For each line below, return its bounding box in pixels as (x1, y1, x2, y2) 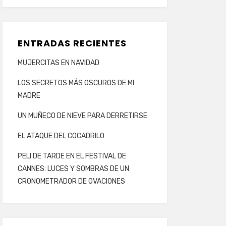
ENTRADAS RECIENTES (17, 37, 127, 49)
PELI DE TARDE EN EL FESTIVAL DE (17, 152, 126, 160)
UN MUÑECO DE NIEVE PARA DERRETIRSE (17, 111, 147, 120)
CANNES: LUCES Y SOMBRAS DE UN (17, 164, 129, 173)
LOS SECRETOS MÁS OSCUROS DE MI (17, 79, 134, 87)
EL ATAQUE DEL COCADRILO (17, 132, 104, 140)
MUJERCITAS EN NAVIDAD (17, 59, 99, 67)
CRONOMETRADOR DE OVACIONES (17, 177, 125, 186)
